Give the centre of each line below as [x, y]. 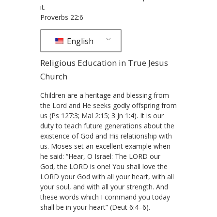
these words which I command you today [105, 197]
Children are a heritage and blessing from [105, 95]
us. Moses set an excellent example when [105, 146]
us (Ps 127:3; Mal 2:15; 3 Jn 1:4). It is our [102, 116]
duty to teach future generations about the [107, 126]
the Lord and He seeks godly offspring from [108, 105]
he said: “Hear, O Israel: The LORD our [100, 156]
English [79, 41]
